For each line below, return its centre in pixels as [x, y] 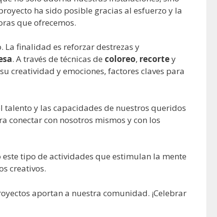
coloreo [120, 59]
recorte [155, 59]
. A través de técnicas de [58, 59]
